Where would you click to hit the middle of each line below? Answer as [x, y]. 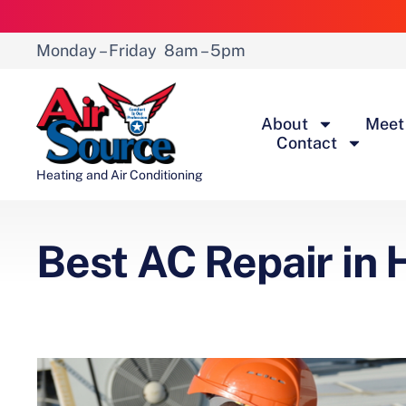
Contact [307, 143]
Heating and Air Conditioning [120, 174]
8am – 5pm [203, 50]
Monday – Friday [97, 50]
